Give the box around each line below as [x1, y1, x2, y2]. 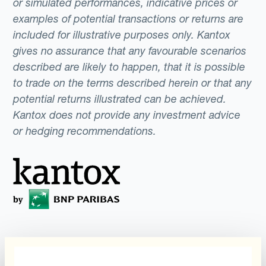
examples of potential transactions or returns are [13, 12, 244, 26]
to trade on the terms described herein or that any [13, 76, 252, 90]
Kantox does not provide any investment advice [13, 108, 241, 122]
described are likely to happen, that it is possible [13, 60, 246, 74]
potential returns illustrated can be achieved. [13, 92, 227, 106]
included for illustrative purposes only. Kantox [13, 28, 231, 42]
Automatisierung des [13, 243, 102, 255]
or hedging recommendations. [13, 124, 157, 138]
